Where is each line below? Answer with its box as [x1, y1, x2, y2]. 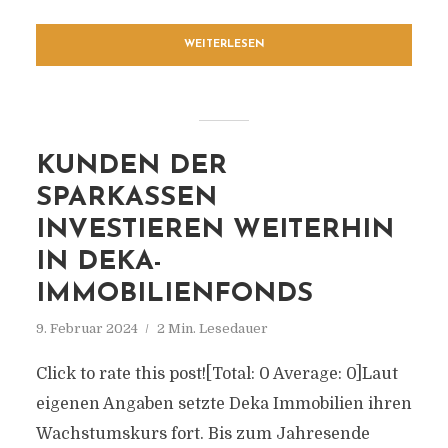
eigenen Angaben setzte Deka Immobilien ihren [35, 395, 412, 413]
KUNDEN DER [35, 153, 227, 180]
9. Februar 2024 [35, 321, 138, 336]
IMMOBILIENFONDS [35, 281, 313, 308]
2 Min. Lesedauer [156, 321, 268, 336]
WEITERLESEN [183, 39, 265, 50]
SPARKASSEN [35, 185, 217, 212]
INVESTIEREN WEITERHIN [35, 217, 394, 244]
